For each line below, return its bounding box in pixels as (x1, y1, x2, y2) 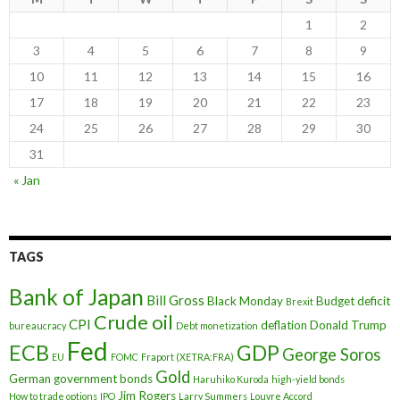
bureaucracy (9, 319, 66, 331)
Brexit (286, 295, 313, 307)
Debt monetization (176, 319, 258, 331)
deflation (261, 317, 307, 332)
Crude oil (94, 310, 173, 334)
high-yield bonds (271, 372, 345, 385)
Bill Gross (146, 291, 204, 308)
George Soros (282, 344, 380, 364)
